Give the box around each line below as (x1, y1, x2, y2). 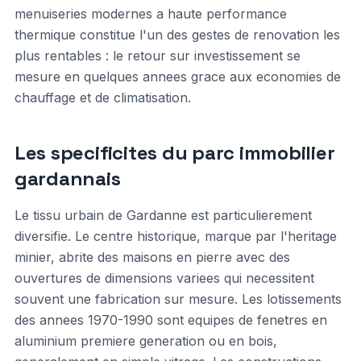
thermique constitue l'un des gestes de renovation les (14, 27, 340, 43)
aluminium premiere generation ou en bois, (14, 333, 277, 349)
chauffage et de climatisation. (14, 89, 191, 106)
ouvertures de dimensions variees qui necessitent (14, 270, 314, 286)
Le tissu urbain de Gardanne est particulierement (14, 207, 312, 223)
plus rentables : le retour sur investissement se (14, 48, 301, 64)
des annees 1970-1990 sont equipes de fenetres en (14, 312, 327, 328)
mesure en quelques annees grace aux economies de (14, 68, 341, 85)
